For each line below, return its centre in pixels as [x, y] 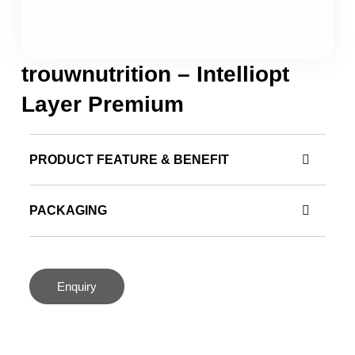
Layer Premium [103, 104]
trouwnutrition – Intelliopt [155, 74]
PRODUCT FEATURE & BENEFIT [129, 160]
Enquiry [77, 287]
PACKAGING [68, 211]
